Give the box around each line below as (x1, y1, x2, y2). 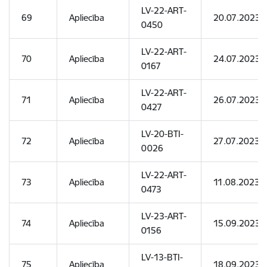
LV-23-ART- (141, 210, 187, 222)
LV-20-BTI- (141, 128, 184, 139)
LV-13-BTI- (141, 252, 183, 263)
